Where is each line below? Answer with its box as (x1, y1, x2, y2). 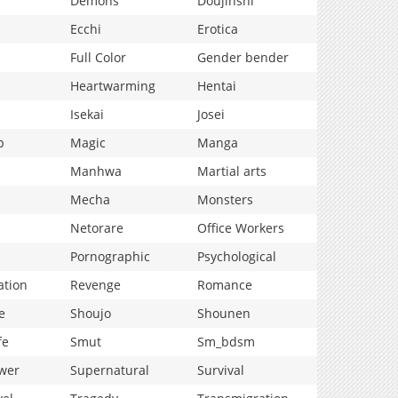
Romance (197, 276, 252, 293)
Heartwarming (70, 77, 155, 94)
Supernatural (70, 362, 149, 378)
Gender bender (197, 49, 289, 66)
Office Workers (197, 219, 284, 236)
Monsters (197, 191, 253, 208)
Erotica (197, 20, 238, 37)
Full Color (70, 49, 126, 66)
